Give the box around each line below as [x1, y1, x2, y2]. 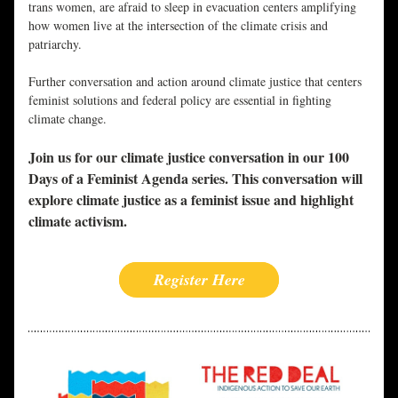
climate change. [28, 110, 107, 127]
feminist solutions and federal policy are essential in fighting [28, 92, 331, 108]
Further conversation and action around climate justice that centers [28, 73, 362, 90]
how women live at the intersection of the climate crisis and [28, 17, 328, 34]
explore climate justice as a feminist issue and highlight [28, 189, 354, 210]
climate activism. [28, 211, 127, 231]
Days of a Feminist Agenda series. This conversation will [28, 168, 362, 188]
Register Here [153, 268, 245, 291]
